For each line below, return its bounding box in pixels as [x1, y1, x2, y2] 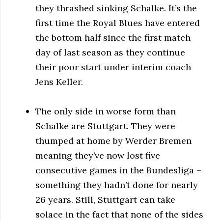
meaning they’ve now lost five [35, 149, 160, 161]
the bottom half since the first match [35, 31, 191, 43]
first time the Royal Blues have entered [35, 17, 200, 28]
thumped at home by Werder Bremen [35, 135, 192, 146]
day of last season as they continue [35, 46, 185, 58]
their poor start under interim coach [35, 61, 191, 73]
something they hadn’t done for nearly [35, 179, 198, 191]
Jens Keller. [35, 76, 83, 87]
